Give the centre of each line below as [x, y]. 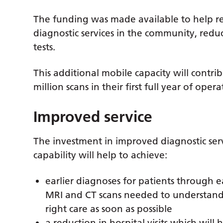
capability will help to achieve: [101, 155]
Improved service [93, 117]
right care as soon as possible [109, 209]
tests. [45, 47]
